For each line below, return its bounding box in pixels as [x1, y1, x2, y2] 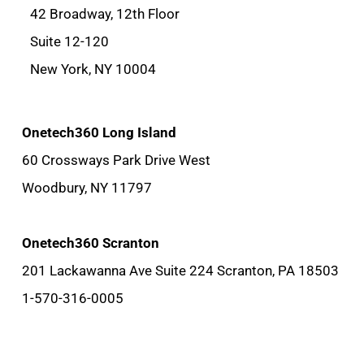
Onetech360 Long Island [22, 124, 176, 141]
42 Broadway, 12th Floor [30, 6, 180, 22]
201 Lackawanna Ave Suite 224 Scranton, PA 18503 [22, 262, 339, 279]
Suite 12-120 [30, 33, 109, 50]
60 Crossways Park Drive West [22, 152, 210, 168]
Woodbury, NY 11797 [22, 180, 152, 196]
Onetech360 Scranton [22, 235, 159, 251]
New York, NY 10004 [30, 61, 156, 77]
